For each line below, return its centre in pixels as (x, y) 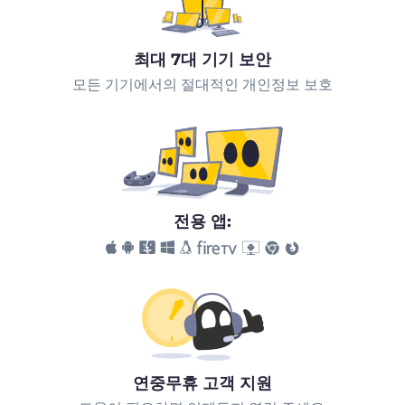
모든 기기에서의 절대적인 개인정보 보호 (202, 85)
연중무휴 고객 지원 (202, 384)
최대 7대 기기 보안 (202, 60)
